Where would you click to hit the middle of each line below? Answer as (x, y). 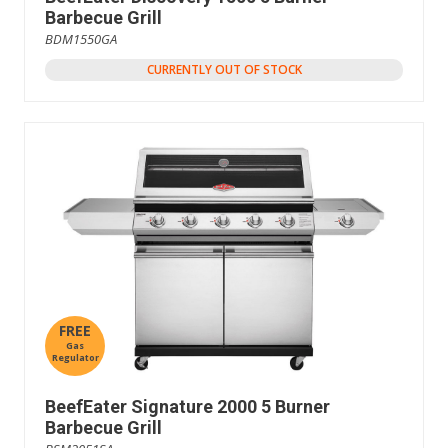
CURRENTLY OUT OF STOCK (224, 69)
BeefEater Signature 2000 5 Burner (187, 406)
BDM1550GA (81, 38)
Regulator (75, 357)
